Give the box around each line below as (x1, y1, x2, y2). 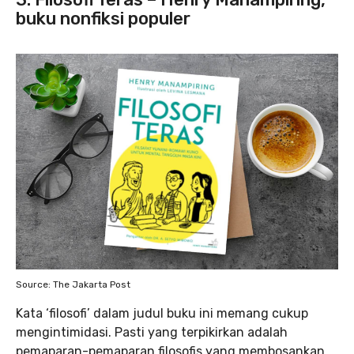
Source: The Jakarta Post (16, 279, 130, 291)
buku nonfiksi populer (16, 8, 190, 30)
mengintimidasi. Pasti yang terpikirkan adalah (16, 325, 288, 341)
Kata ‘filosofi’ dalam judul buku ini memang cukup (16, 306, 308, 322)
